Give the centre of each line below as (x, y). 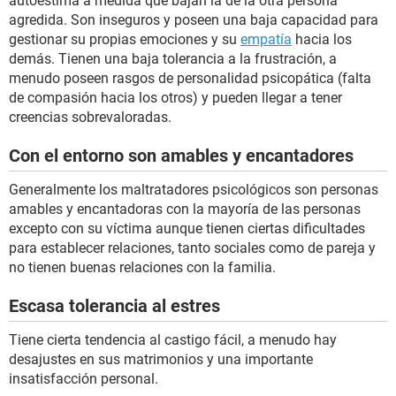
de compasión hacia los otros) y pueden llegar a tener (175, 98)
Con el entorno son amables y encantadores (181, 156)
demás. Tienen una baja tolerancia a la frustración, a (173, 59)
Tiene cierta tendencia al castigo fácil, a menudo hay (173, 340)
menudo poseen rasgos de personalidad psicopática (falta (190, 79)
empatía (266, 40)
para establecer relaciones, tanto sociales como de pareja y (192, 248)
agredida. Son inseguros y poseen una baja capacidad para (194, 20)
